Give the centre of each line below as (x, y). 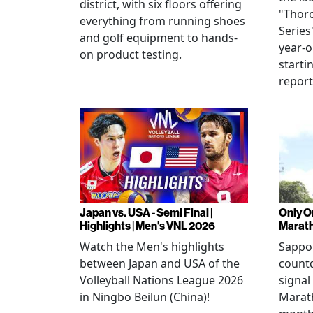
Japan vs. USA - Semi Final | (146, 212)
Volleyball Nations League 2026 (161, 280)
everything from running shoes (162, 21)
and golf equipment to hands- (159, 38)
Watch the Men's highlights (152, 246)
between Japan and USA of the (160, 263)
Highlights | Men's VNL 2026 (147, 226)
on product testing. (131, 54)
